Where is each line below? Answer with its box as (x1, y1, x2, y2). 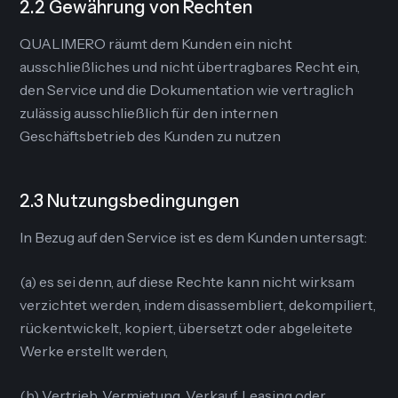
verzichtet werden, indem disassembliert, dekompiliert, (20, 296, 377, 314)
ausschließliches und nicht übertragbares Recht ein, (20, 58, 361, 76)
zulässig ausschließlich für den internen (20, 104, 279, 122)
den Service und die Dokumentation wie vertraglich (20, 81, 354, 99)
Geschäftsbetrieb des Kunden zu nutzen (20, 127, 282, 145)
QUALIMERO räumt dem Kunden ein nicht (20, 35, 293, 52)
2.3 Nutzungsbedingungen (20, 190, 240, 211)
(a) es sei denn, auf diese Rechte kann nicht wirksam (20, 273, 355, 291)
